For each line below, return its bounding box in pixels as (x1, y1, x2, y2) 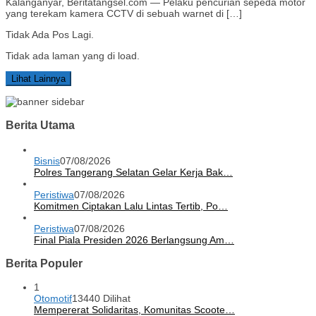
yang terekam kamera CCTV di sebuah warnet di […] (6, 7, 242, 19)
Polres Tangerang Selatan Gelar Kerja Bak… (34, 166, 233, 178)
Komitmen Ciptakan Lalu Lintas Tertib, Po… (34, 200, 228, 212)
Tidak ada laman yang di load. (6, 49, 140, 61)
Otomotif (34, 293, 72, 305)
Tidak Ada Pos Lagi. (6, 28, 94, 40)
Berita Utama (6, 119, 75, 132)
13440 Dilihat (72, 293, 130, 305)
